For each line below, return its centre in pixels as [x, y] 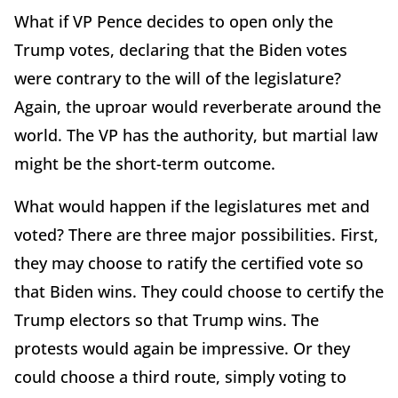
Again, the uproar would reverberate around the [198, 106]
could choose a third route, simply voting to [180, 376]
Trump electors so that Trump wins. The [167, 319]
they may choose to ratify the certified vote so [189, 263]
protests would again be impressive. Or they [182, 348]
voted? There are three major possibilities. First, [196, 234]
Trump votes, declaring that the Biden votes [181, 49]
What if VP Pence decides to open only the [174, 21]
